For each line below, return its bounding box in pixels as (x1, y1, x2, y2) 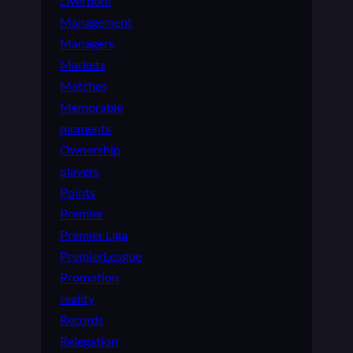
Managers (60, 35, 114, 51)
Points (60, 184, 95, 200)
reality (60, 291, 95, 307)
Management (60, 14, 132, 30)
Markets (60, 57, 106, 72)
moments (60, 121, 111, 136)
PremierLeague (60, 248, 142, 264)
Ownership (60, 142, 121, 158)
